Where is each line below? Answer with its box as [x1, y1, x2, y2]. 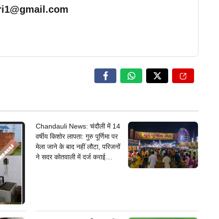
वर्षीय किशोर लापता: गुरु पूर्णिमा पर [35, 132, 118, 141]
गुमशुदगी [35, 163, 55, 172]
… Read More [146, 9, 191, 17]
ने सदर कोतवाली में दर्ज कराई [35, 153, 106, 161]
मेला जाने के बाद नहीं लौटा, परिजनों [35, 143, 120, 151]
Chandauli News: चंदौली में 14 [35, 122, 120, 131]
